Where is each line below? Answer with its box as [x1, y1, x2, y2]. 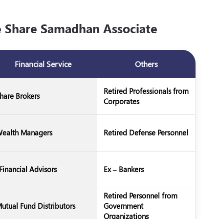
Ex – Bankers [104, 164, 144, 174]
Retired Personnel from [104, 191, 177, 200]
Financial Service [14, 59, 71, 69]
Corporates [104, 96, 139, 106]
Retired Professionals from [104, 86, 189, 96]
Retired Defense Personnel [104, 128, 188, 137]
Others [134, 59, 158, 69]
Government [104, 201, 143, 211]
